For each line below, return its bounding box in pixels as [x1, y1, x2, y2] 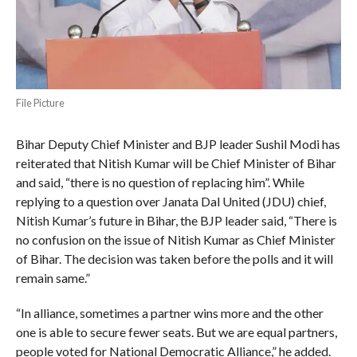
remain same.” [15, 270, 90, 286]
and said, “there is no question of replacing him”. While [15, 175, 304, 190]
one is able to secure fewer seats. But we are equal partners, [15, 324, 337, 340]
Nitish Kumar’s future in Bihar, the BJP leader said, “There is [15, 213, 337, 229]
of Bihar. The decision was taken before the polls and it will [15, 251, 333, 267]
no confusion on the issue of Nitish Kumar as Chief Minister [15, 232, 335, 248]
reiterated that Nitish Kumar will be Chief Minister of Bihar [15, 155, 336, 171]
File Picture [15, 96, 65, 110]
